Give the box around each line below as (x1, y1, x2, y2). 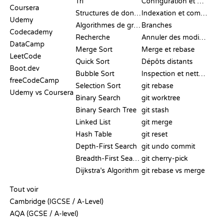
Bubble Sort (76, 69, 114, 78)
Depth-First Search (76, 142, 137, 151)
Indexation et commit (201, 9, 207, 17)
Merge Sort (76, 45, 112, 54)
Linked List (76, 118, 110, 126)
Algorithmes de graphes (134, 21, 140, 30)
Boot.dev (10, 64, 39, 73)
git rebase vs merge (141, 166, 205, 175)
